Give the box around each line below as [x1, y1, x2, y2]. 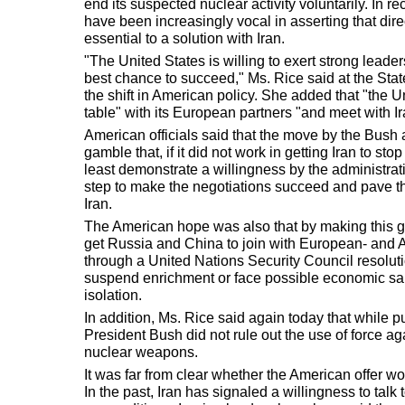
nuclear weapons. [84, 344, 198, 360]
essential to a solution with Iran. [84, 30, 285, 46]
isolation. [84, 287, 142, 303]
